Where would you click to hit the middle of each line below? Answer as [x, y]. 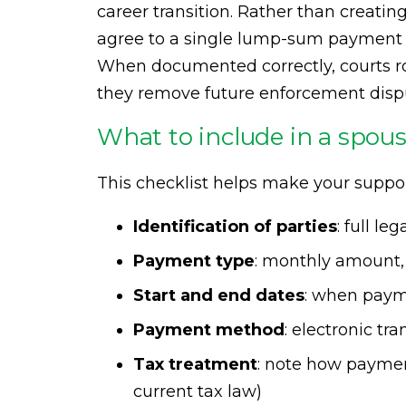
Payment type [194, 261]
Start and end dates [219, 295]
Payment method [209, 330]
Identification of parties [235, 227]
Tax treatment [195, 364]
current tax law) [198, 391]
